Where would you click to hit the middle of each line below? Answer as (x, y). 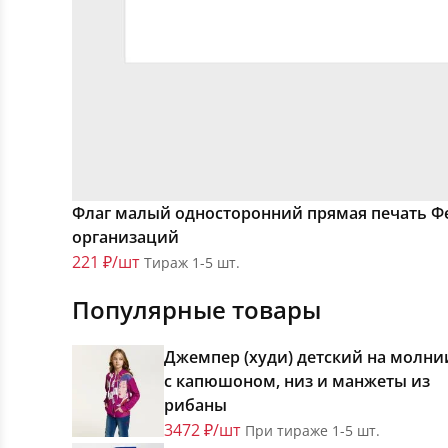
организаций (125, 237)
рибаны (195, 405)
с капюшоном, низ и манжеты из (297, 381)
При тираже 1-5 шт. (312, 431)
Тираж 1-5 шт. (192, 263)
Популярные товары (196, 310)
